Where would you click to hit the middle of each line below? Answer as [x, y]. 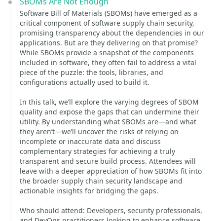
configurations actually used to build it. [85, 82]
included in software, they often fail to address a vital [108, 62]
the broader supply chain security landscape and [101, 181]
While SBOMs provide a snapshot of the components [107, 53]
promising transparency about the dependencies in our [112, 33]
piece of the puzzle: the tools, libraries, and [92, 72]
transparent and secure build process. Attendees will [108, 161]
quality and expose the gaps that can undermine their [110, 112]
